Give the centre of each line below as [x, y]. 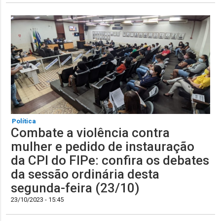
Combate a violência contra [91, 133]
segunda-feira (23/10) [75, 188]
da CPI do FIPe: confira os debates [110, 161]
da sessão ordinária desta [85, 174]
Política [24, 121]
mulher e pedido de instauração [103, 147]
